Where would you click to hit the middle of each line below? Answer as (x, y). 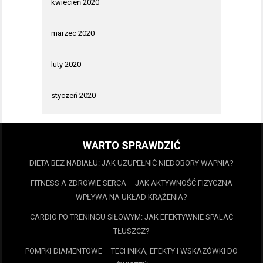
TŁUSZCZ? (131, 231)
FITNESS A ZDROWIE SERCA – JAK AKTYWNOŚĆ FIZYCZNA (131, 183)
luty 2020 (66, 65)
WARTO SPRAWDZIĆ (131, 146)
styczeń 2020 (73, 96)
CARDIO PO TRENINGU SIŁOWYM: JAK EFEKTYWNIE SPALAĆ (131, 217)
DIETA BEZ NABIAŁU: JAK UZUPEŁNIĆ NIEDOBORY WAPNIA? (131, 163)
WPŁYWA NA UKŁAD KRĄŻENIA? (131, 197)
